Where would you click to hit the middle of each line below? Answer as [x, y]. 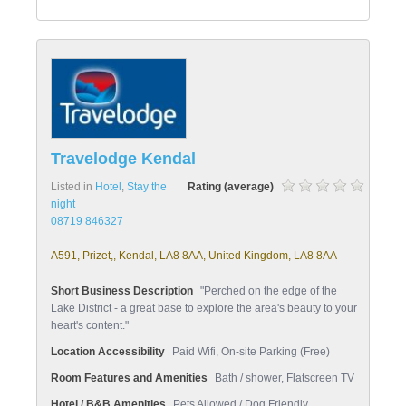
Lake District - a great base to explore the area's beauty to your [204, 308]
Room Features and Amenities [129, 378]
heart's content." [90, 325]
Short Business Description [122, 291]
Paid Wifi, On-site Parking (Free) [251, 352]
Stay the [147, 187]
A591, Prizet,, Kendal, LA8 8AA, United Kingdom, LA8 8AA [194, 256]
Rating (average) [230, 187]
